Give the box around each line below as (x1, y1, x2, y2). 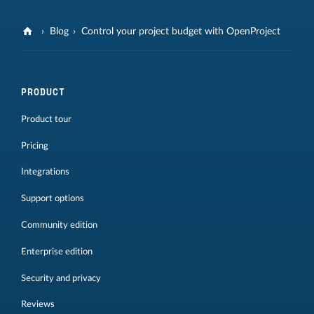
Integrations (21, 168, 69, 177)
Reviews (21, 300, 55, 309)
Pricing (21, 141, 48, 150)
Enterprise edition (21, 247, 93, 256)
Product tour (21, 114, 71, 123)
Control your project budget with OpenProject (81, 26, 281, 36)
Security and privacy (21, 273, 101, 282)
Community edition (21, 220, 97, 229)
